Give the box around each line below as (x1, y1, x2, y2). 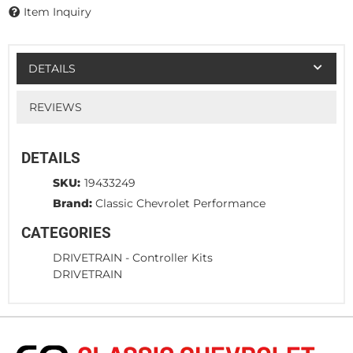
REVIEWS (28, 99, 82, 114)
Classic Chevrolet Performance (95, 195, 266, 210)
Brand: (53, 195, 92, 210)
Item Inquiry (24, 5, 91, 20)
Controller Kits (132, 250, 213, 265)
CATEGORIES (21, 223, 111, 242)
